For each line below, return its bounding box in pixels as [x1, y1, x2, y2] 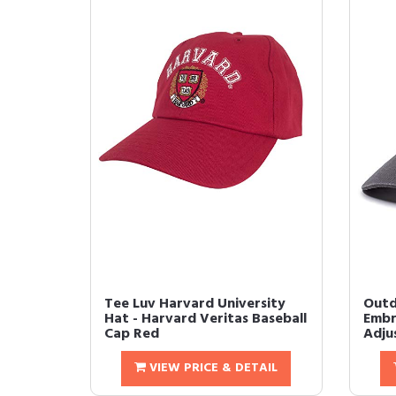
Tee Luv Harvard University [104, 293, 286, 316]
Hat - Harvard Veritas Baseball [104, 308, 307, 331]
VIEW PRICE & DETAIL [146, 358, 278, 378]
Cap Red [104, 323, 159, 346]
